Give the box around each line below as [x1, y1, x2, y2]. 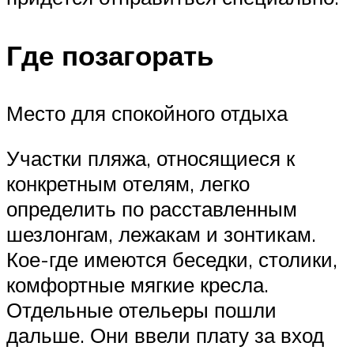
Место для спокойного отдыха [6, 100, 288, 126]
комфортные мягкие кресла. [6, 272, 269, 298]
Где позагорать [6, 37, 214, 73]
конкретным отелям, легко [6, 171, 250, 197]
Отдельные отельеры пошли [6, 297, 277, 323]
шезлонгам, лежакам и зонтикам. [6, 221, 316, 247]
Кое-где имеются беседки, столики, [6, 247, 337, 273]
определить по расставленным [6, 196, 297, 222]
